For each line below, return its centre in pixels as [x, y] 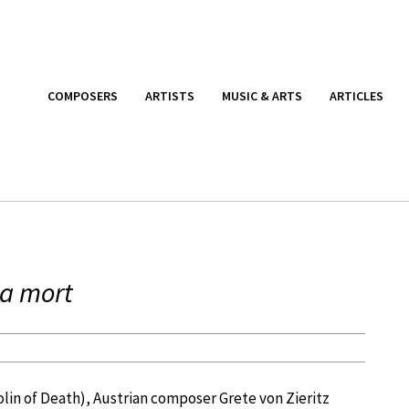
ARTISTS [170, 95]
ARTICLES [357, 95]
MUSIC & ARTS [262, 95]
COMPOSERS [83, 95]
